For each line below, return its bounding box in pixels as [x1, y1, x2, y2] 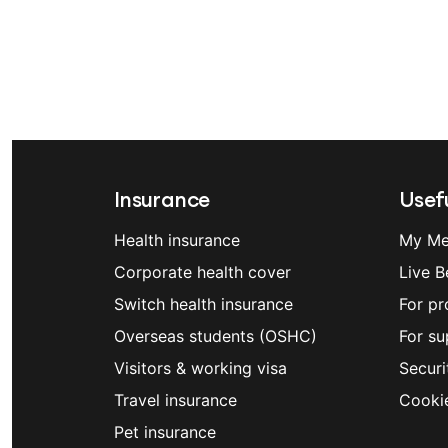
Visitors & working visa [114, 358, 287, 378]
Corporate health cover [114, 262, 291, 282]
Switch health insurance [114, 294, 293, 314]
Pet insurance [114, 422, 216, 442]
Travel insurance [114, 390, 237, 410]
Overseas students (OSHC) [114, 326, 317, 346]
